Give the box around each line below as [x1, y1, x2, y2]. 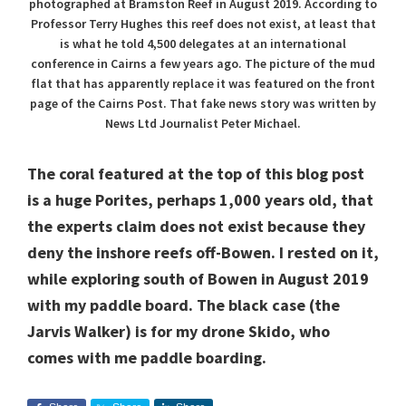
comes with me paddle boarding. [27, 347, 266, 369]
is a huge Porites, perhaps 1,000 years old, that [27, 189, 373, 211]
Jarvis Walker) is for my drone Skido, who [27, 321, 330, 343]
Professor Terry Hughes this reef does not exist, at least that [30, 15, 376, 33]
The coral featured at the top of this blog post [27, 163, 364, 185]
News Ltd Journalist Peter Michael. [105, 115, 301, 132]
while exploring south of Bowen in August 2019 [27, 268, 369, 290]
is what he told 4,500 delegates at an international [60, 35, 346, 53]
